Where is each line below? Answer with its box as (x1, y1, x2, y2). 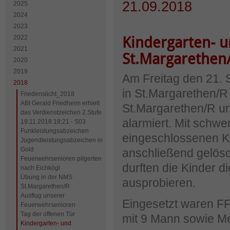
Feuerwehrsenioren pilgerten (21, 155, 102, 162)
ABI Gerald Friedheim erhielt (21, 100, 100, 107)
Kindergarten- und (21, 220, 71, 227)
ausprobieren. (122, 176, 196, 189)
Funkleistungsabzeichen (21, 127, 89, 135)
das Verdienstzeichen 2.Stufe (21, 109, 102, 116)
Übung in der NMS (21, 174, 72, 181)
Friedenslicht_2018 (21, 90, 74, 98)
